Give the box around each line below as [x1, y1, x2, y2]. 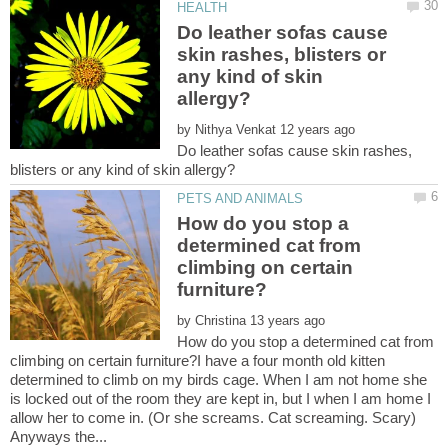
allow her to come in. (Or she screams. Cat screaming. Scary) [10, 409, 416, 427]
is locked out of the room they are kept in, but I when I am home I [10, 390, 431, 408]
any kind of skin [177, 65, 324, 87]
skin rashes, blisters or [177, 43, 387, 65]
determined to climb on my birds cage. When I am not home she [10, 371, 427, 389]
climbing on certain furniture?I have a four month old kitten [10, 352, 385, 370]
